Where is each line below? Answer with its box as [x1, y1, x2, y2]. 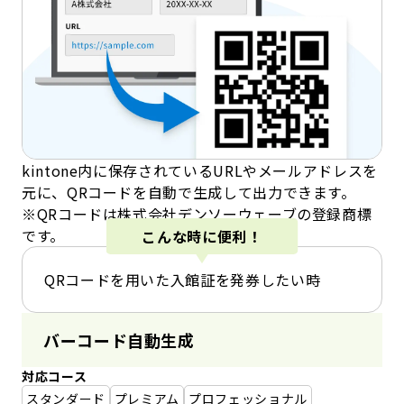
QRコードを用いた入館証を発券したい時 [44, 268, 321, 290]
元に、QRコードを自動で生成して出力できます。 [22, 180, 356, 203]
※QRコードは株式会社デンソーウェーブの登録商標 [22, 202, 372, 225]
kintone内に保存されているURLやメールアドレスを [22, 159, 378, 181]
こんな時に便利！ [142, 225, 262, 247]
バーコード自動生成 [43, 327, 195, 352]
